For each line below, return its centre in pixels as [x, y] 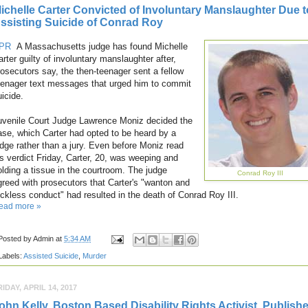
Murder [95, 255]
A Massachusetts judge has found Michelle [101, 47]
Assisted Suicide [51, 255]
